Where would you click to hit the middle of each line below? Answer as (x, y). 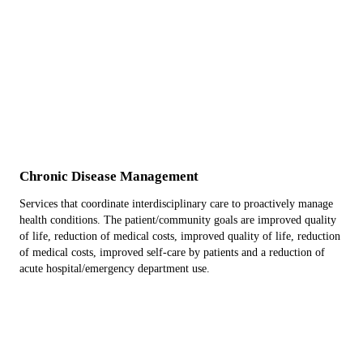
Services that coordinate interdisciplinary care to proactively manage (176, 204)
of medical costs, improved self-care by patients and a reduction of (172, 252)
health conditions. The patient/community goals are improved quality (178, 220)
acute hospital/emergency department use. (115, 269)
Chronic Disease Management (109, 176)
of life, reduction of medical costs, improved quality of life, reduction (180, 236)
